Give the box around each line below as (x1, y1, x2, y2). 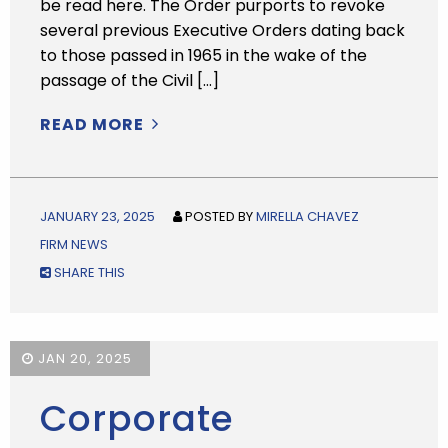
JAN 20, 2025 (34, 349, 132, 368)
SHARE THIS (51, 263, 125, 282)
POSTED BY (182, 207, 256, 226)
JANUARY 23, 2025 (40, 207, 155, 226)
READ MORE (40, 113, 148, 136)
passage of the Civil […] (40, 69, 219, 92)
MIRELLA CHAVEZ (256, 207, 359, 226)
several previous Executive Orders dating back (40, 19, 405, 42)
